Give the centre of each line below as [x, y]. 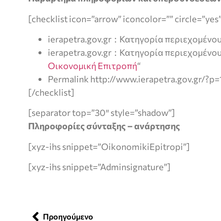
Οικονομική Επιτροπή [92, 66]
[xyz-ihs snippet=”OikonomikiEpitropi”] [109, 146]
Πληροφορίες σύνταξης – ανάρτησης [105, 126]
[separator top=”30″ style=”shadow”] [102, 113]
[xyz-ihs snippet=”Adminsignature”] [99, 167]
